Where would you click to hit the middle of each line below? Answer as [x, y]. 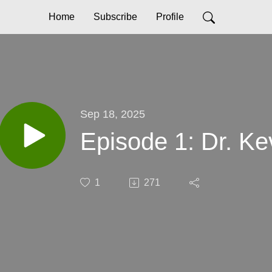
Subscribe [115, 17]
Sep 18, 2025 [113, 114]
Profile [170, 17]
